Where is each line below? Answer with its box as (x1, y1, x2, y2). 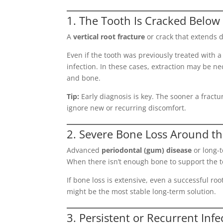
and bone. (67, 73, 101, 83)
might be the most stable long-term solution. (67, 187, 217, 196)
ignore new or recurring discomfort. (67, 103, 187, 112)
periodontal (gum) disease (102, 145, 192, 155)
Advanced (67, 145, 102, 155)
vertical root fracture (73, 32, 145, 41)
